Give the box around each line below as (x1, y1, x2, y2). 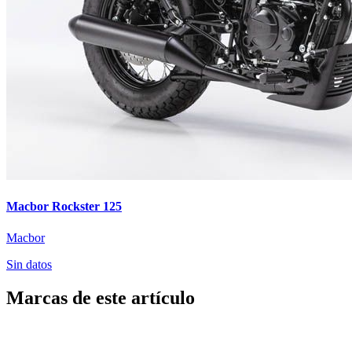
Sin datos (6, 257, 52, 271)
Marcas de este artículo (6, 287, 195, 308)
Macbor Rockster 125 (6, 200, 122, 214)
